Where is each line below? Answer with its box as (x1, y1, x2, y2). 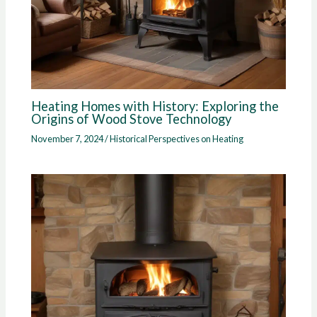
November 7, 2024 (31, 133, 105, 145)
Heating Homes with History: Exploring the (31, 98, 279, 114)
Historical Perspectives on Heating (110, 133, 244, 145)
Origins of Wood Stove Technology (31, 111, 232, 127)
